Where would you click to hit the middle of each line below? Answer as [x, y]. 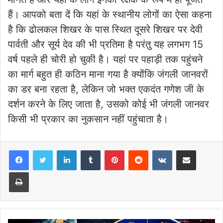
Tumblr [111, 150]
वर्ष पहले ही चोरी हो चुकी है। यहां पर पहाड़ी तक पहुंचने [105, 59]
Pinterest [138, 150]
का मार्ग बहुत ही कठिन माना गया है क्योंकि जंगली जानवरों [108, 74]
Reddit [158, 150]
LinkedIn [89, 150]
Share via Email [204, 150]
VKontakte [188, 150]
